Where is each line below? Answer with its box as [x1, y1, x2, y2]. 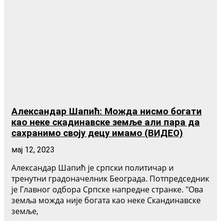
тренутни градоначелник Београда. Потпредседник [11, 173, 209, 184]
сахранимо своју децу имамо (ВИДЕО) [11, 128, 183, 139]
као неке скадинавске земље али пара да [11, 117, 200, 128]
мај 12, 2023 [11, 145, 55, 155]
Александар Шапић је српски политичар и [11, 162, 174, 174]
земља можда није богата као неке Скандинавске [11, 195, 201, 206]
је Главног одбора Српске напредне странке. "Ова [11, 184, 203, 195]
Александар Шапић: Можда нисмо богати [11, 106, 202, 117]
